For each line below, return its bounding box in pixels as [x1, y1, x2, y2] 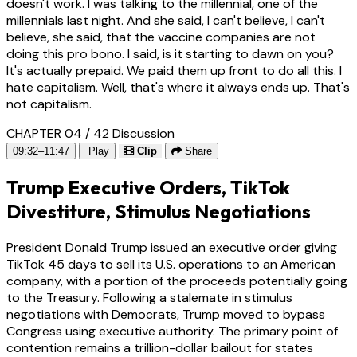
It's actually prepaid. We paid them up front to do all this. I [6, 62, 342, 80]
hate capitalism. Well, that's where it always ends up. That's [6, 79, 350, 96]
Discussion [112, 125, 175, 143]
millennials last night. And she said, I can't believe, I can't [6, 12, 325, 29]
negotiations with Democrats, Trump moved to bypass [6, 306, 325, 324]
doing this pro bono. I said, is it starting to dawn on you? [6, 45, 334, 63]
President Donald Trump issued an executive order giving [6, 239, 337, 257]
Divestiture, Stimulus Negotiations [6, 199, 311, 224]
